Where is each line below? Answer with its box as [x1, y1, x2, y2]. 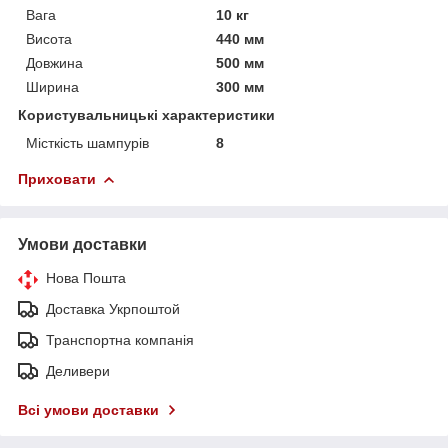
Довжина [26, 54, 83, 71]
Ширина [26, 78, 79, 95]
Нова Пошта [46, 269, 126, 286]
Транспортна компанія [46, 331, 194, 348]
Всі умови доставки [18, 401, 159, 418]
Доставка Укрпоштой [46, 300, 180, 317]
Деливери [46, 362, 110, 379]
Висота [26, 30, 72, 47]
